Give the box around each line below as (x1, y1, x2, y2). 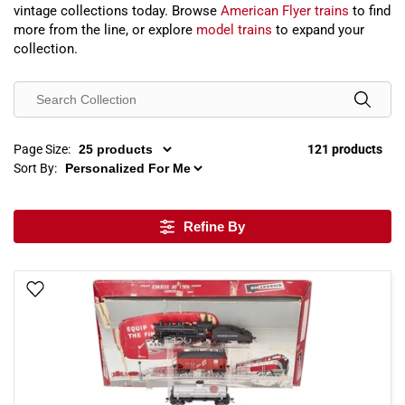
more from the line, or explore (14, 22, 196, 38)
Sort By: (14, 161, 57, 175)
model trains (196, 22, 272, 38)
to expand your (272, 22, 364, 38)
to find (349, 3, 391, 19)
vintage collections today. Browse (14, 3, 221, 19)
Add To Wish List (52, 283, 144, 297)
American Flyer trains (221, 3, 349, 19)
